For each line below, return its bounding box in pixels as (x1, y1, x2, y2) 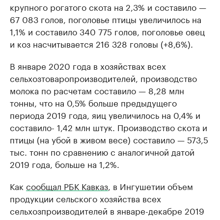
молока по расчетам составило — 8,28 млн (10, 83, 184, 96)
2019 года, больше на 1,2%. (10, 157, 119, 170)
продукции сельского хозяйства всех (10, 192, 161, 204)
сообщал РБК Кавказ (26, 179, 108, 192)
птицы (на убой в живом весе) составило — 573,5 (10, 133, 208, 145)
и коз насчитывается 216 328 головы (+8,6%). (10, 37, 193, 50)
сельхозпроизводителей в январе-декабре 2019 (10, 204, 204, 217)
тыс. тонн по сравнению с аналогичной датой (10, 145, 194, 158)
